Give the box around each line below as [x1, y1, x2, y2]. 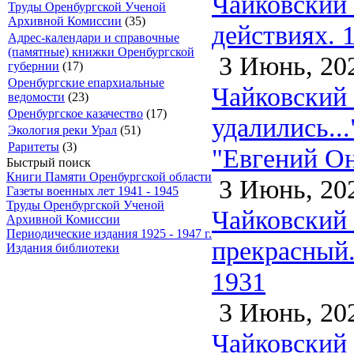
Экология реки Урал [8, 123, 117, 137]
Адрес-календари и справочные [8, 31, 179, 44]
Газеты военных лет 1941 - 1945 [6, 184, 179, 198]
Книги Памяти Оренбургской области [6, 170, 212, 183]
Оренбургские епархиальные [8, 76, 164, 89]
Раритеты [8, 140, 59, 153]
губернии [8, 59, 59, 73]
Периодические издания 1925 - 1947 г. [6, 227, 212, 240]
